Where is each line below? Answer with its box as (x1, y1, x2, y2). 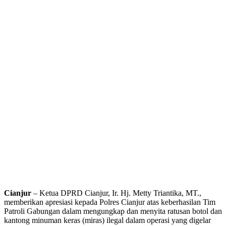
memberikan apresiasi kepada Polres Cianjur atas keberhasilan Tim (4, 198, 215, 207)
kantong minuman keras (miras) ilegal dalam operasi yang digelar (4, 216, 211, 225)
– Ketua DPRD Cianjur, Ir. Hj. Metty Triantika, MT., (31, 189, 201, 198)
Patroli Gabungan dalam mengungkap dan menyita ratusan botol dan (4, 207, 222, 216)
